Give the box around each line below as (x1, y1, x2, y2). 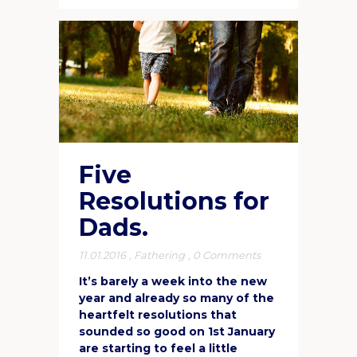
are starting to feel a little (79, 340, 237, 355)
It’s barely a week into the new (79, 273, 267, 288)
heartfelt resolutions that (79, 307, 237, 322)
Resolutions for (79, 186, 269, 216)
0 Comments (193, 248, 261, 261)
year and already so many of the (79, 290, 274, 305)
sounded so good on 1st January (79, 324, 275, 339)
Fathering (134, 248, 185, 261)
